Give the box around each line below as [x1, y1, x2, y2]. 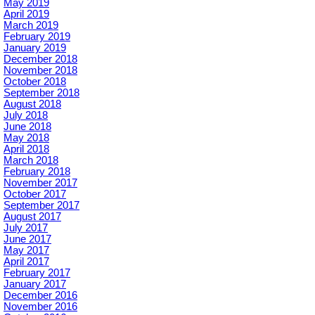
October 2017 [4, 188, 66, 200]
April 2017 [4, 255, 49, 267]
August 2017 [4, 210, 61, 222]
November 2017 [4, 176, 77, 188]
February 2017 [4, 266, 70, 278]
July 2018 [4, 109, 48, 121]
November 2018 [4, 64, 77, 76]
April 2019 [4, 8, 49, 20]
